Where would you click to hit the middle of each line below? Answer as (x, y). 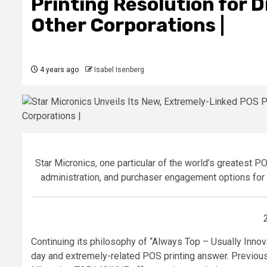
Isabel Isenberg (119, 70)
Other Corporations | (128, 25)
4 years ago (58, 70)
